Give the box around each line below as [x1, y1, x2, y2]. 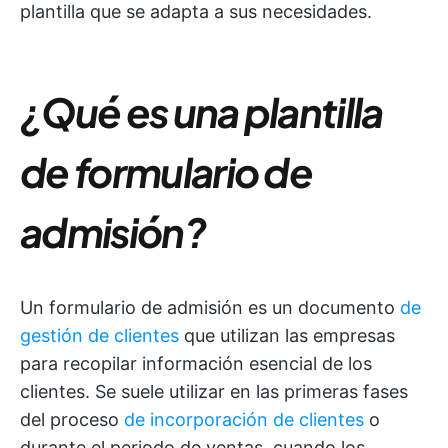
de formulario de [20, 146, 313, 197]
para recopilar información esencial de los [20, 353, 372, 374]
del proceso [20, 409, 124, 430]
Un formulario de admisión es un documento [20, 297, 400, 318]
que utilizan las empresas [179, 325, 395, 346]
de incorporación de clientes [124, 409, 364, 430]
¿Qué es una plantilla [20, 86, 383, 137]
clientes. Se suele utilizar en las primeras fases [20, 381, 408, 402]
